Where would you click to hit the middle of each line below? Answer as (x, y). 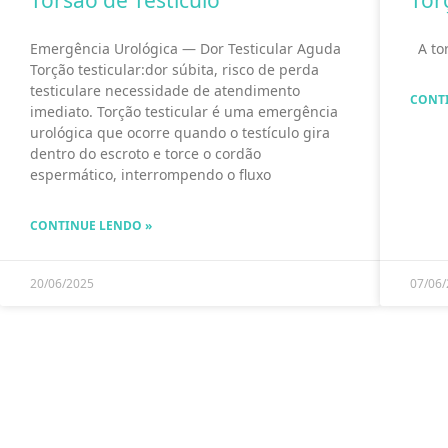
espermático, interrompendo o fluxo (150, 175)
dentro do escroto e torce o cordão (145, 154)
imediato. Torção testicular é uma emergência (184, 112)
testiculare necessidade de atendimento (165, 91)
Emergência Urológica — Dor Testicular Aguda (185, 49)
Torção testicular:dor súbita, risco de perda (174, 70)
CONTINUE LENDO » (91, 226)
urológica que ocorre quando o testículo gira (180, 133)
